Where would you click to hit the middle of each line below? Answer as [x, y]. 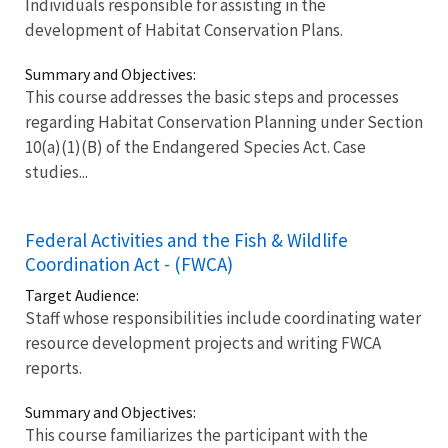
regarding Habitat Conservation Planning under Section [224, 121]
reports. [53, 367]
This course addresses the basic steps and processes [212, 96]
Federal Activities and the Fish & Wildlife [186, 239]
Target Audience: [82, 294]
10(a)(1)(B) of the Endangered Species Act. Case [195, 146]
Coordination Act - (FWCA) [129, 263]
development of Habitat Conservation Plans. [184, 29]
